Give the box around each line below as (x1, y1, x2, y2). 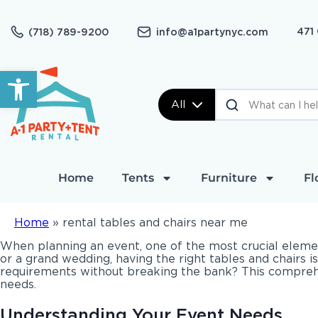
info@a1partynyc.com (156, 26, 268, 38)
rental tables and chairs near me (62, 216, 248, 229)
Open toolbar (6, 63, 88, 91)
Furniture (200, 171, 257, 185)
